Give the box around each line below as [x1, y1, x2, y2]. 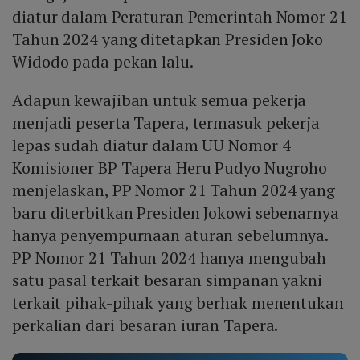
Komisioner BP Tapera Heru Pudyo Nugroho [12, 157, 328, 179]
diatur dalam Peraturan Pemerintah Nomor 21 [12, 6, 347, 28]
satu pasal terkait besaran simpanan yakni [12, 269, 322, 292]
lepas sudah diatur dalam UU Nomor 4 [12, 134, 291, 157]
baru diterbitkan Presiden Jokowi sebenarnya [12, 202, 339, 224]
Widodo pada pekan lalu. [12, 51, 197, 73]
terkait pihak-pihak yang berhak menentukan [12, 292, 344, 314]
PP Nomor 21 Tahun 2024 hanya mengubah [12, 247, 327, 269]
